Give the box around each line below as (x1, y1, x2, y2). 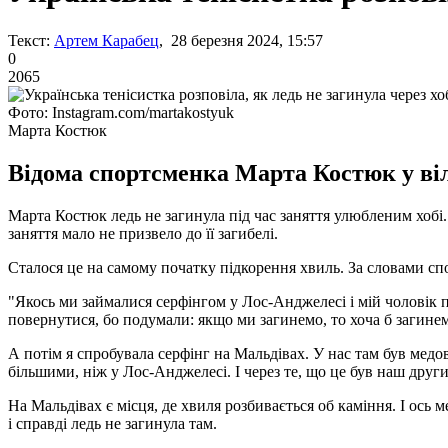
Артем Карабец (54, 31, 159, 49)
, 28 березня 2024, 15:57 (159, 31, 323, 49)
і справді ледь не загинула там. (8, 414, 217, 432)
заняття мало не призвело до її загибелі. (8, 224, 278, 242)
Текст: (8, 31, 50, 49)
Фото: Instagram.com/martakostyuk (8, 103, 234, 121)
